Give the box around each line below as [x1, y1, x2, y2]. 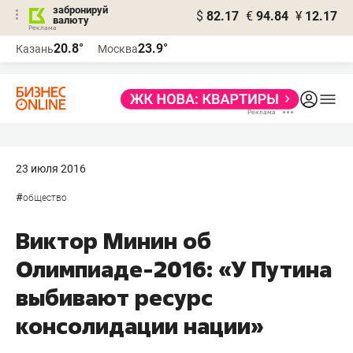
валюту [53, 14, 89, 26]
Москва [98, 43, 138, 55]
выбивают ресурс [16, 283, 213, 312]
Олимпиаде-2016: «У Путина [16, 255, 332, 284]
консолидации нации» [16, 311, 264, 340]
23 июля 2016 [16, 162, 86, 175]
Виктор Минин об [16, 226, 211, 255]
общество [23, 192, 67, 203]
